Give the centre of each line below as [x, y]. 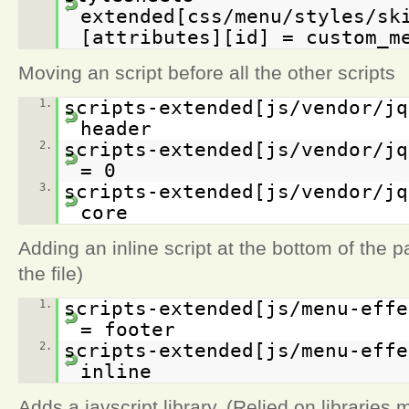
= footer [127, 329]
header [115, 128]
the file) [51, 273]
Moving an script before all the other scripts [207, 72]
